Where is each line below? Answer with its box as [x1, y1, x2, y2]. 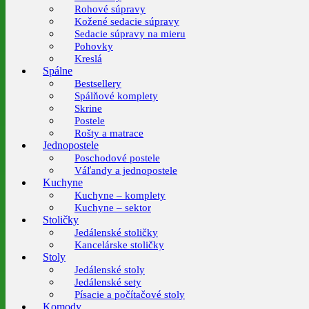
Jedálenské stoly [74, 264, 145, 275]
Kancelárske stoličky [74, 239, 164, 250]
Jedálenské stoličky [74, 227, 158, 238]
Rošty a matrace [74, 128, 143, 139]
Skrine [74, 103, 102, 114]
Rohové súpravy [74, 3, 146, 14]
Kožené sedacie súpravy [74, 16, 179, 27]
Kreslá [74, 53, 102, 64]
